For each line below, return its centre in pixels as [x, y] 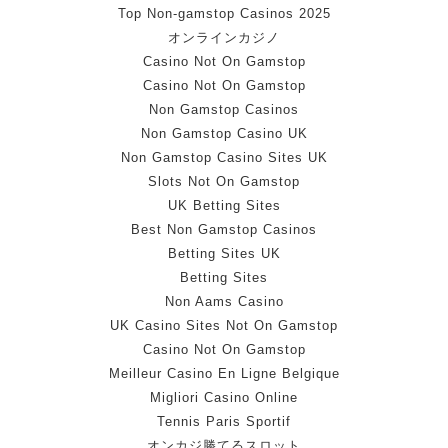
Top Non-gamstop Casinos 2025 [224, 13]
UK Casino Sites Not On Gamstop [224, 325]
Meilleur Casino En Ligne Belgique [224, 373]
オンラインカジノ [224, 37]
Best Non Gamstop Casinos [224, 229]
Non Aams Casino [224, 301]
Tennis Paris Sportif [224, 421]
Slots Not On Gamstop [224, 181]
